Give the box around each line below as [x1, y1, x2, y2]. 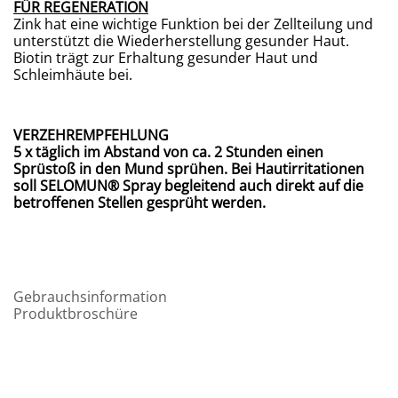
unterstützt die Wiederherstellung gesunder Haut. [13, 31, 349, 52]
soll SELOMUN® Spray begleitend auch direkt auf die [13, 176, 363, 196]
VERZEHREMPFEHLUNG [13, 125, 169, 146]
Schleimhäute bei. [13, 65, 132, 85]
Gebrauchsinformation [13, 287, 167, 307]
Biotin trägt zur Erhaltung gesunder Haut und [13, 48, 318, 68]
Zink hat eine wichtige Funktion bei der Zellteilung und [13, 14, 373, 35]
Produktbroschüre [13, 304, 138, 324]
